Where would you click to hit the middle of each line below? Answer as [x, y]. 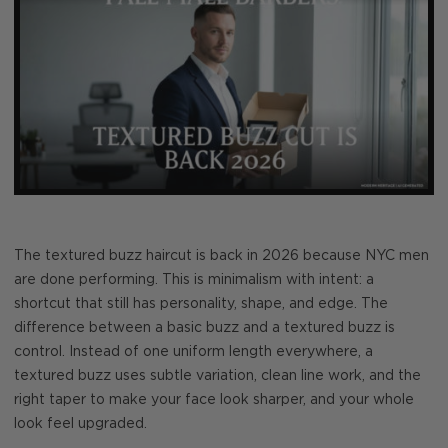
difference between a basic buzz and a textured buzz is [204, 327]
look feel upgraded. [80, 423]
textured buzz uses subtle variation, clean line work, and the [217, 375]
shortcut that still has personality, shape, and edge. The [201, 303]
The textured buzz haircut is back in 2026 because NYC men [221, 255]
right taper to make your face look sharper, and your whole [214, 399]
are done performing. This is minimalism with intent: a [194, 279]
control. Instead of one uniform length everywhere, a [193, 351]
